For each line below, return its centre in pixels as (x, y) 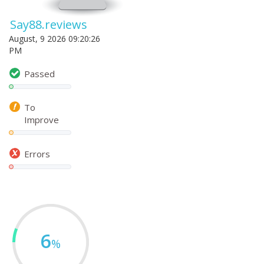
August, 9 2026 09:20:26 (55, 39)
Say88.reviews (49, 24)
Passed (39, 73)
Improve (42, 119)
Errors (37, 154)
